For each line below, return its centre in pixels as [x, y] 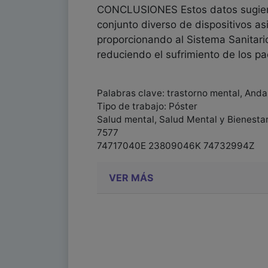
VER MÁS [131, 177]
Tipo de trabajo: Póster [147, 106]
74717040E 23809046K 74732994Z [176, 146]
